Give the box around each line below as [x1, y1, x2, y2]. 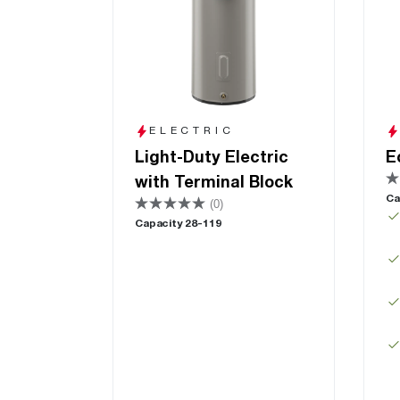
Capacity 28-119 [135, 216, 221, 229]
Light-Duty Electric [135, 146, 288, 166]
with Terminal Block [135, 171, 293, 191]
